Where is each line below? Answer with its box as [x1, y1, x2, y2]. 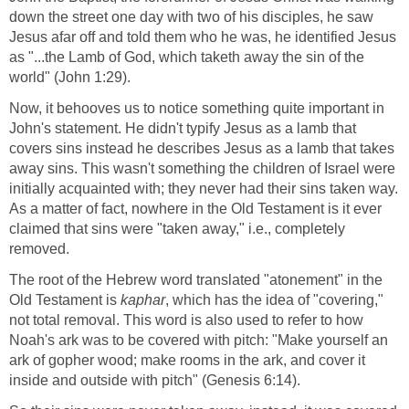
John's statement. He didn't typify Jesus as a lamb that [9, 121, 356, 137]
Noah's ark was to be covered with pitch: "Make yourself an [9, 332, 388, 349]
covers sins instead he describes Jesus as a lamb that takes [9, 141, 394, 157]
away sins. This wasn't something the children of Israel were [9, 161, 395, 177]
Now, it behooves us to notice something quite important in [9, 100, 384, 117]
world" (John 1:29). [9, 69, 131, 86]
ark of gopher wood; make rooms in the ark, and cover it [9, 352, 365, 369]
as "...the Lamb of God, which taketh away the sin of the [9, 49, 364, 66]
